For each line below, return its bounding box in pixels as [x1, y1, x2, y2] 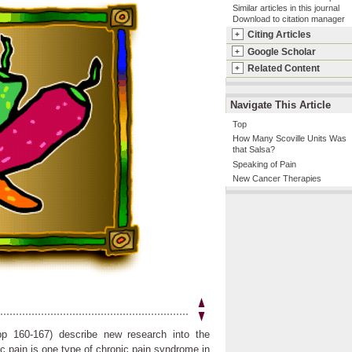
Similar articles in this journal [233, 3, 340, 13]
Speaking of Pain [233, 159, 297, 169]
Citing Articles [247, 29, 311, 40]
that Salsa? [233, 145, 276, 155]
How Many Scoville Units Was [233, 134, 347, 144]
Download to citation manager [233, 14, 346, 24]
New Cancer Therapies [233, 173, 322, 183]
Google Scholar [247, 46, 316, 57]
